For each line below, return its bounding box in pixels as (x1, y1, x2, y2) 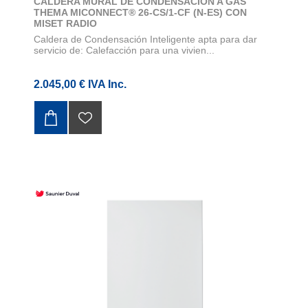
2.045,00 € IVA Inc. (34, 78, 126, 90)
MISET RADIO (34, 17, 97, 29)
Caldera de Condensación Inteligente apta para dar (34, 33, 257, 45)
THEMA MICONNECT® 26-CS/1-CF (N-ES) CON (34, 6, 247, 18)
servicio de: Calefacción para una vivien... (34, 44, 214, 56)
